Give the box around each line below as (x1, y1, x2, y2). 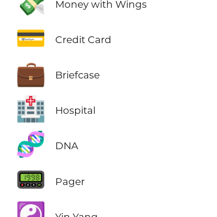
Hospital (55, 104, 95, 117)
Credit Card (55, 33, 111, 46)
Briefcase (55, 69, 100, 81)
